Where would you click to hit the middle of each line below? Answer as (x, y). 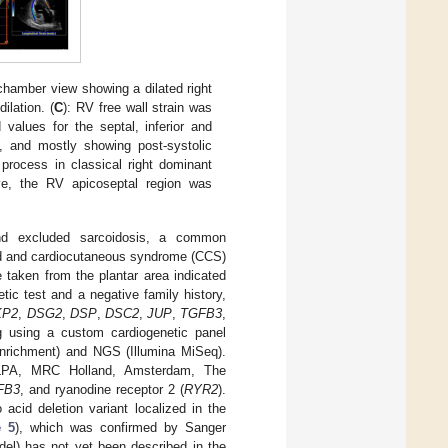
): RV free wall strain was (137, 107)
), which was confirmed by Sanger (120, 427)
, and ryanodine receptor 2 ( (102, 389)
